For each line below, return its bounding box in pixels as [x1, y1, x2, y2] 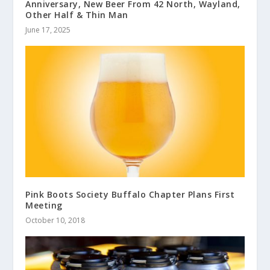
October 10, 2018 [25, 215, 86, 226]
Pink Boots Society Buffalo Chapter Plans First [25, 189, 235, 201]
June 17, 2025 [25, 25, 71, 36]
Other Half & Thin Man [25, 9, 128, 21]
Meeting [25, 199, 63, 212]
